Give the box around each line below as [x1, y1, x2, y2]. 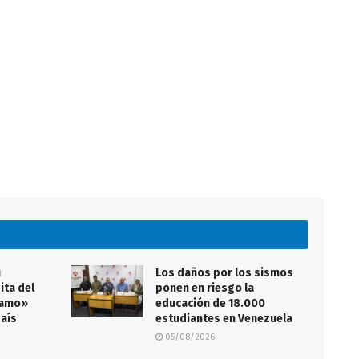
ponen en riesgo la [155, 281, 254, 296]
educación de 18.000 [155, 296, 265, 311]
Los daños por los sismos [155, 266, 293, 280]
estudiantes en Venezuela [155, 312, 292, 326]
